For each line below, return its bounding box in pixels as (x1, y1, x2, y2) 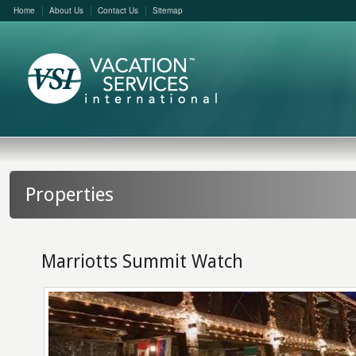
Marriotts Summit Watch (41, 251, 243, 272)
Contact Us (97, 5, 138, 16)
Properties (25, 184, 114, 206)
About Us (48, 5, 83, 16)
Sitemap (152, 5, 183, 16)
